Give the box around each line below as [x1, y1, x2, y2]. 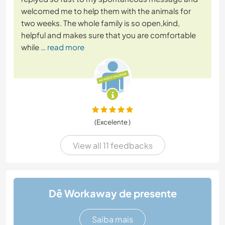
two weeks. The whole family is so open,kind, [21, 18, 180, 28]
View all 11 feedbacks [72, 140, 153, 151]
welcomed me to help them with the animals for [21, 6, 191, 16]
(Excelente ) [94, 118, 131, 127]
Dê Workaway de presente [48, 187, 177, 200]
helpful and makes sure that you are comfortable [21, 30, 196, 40]
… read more [41, 42, 84, 52]
